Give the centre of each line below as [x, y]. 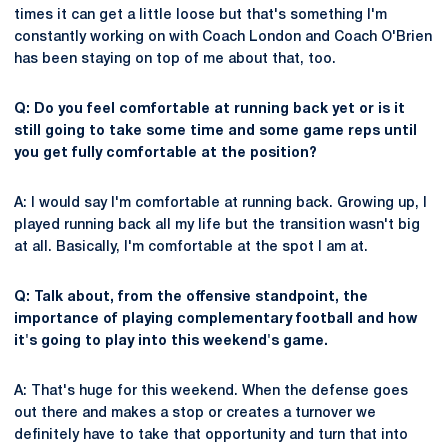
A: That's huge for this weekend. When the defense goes [211, 391]
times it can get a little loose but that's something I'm [200, 15]
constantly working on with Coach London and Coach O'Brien [223, 37]
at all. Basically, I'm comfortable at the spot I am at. [191, 247]
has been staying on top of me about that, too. [175, 59]
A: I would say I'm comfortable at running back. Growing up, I [220, 203]
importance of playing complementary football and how [215, 319]
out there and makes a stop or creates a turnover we [195, 413]
